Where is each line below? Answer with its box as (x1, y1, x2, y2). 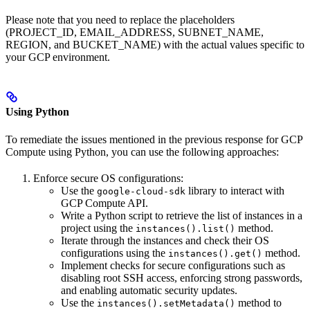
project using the (61, 221, 136, 234)
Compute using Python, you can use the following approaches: (6, 145, 279, 158)
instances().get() (168, 248, 262, 259)
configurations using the (61, 246, 168, 259)
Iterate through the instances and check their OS (61, 234, 269, 246)
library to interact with (185, 184, 284, 197)
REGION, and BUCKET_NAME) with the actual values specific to (6, 39, 304, 51)
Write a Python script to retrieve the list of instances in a (61, 209, 302, 221)
